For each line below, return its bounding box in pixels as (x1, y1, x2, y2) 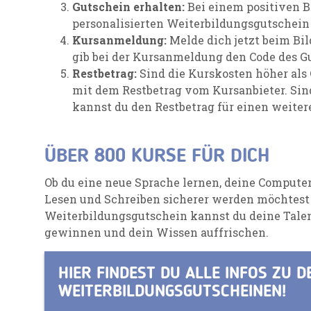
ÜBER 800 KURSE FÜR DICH (44, 146, 269, 167)
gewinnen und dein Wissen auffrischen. (44, 224, 269, 239)
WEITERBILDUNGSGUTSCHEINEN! (58, 283, 286, 301)
